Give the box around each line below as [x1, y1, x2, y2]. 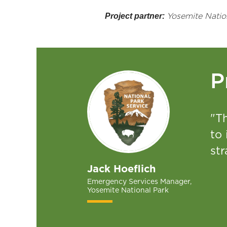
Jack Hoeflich [87, 164, 156, 174]
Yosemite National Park [87, 187, 169, 194]
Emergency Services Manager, [87, 178, 192, 185]
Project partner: [105, 12, 167, 20]
